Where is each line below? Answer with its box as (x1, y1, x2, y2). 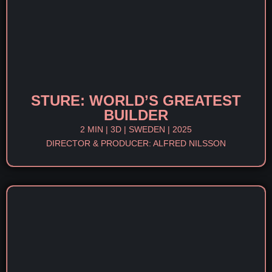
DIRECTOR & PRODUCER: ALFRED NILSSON (46, 138, 226, 148)
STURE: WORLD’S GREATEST (31, 92, 241, 109)
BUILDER (104, 107, 168, 123)
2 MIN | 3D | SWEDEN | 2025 (80, 124, 192, 134)
